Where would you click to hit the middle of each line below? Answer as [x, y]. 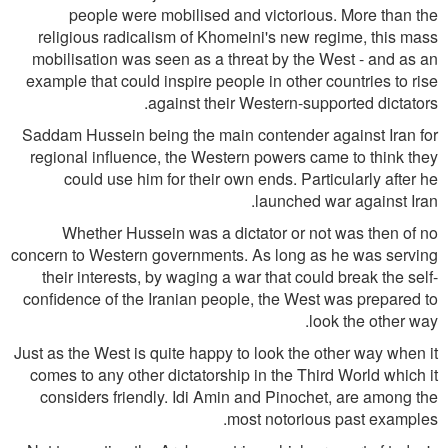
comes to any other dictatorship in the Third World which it [234, 374]
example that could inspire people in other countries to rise [232, 80]
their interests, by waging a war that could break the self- [240, 276]
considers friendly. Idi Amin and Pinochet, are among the [239, 396]
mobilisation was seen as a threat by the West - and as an [235, 58]
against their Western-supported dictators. [293, 102]
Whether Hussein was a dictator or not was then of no [250, 232]
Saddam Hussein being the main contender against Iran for [230, 134]
